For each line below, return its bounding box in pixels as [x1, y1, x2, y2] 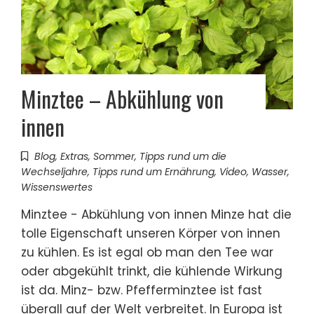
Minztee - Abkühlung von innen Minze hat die [21, 205, 292, 223]
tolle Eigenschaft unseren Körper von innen [21, 224, 280, 242]
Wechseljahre [21, 164, 88, 179]
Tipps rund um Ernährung [93, 164, 214, 179]
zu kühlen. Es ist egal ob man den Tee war [21, 243, 273, 261]
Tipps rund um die [139, 149, 226, 163]
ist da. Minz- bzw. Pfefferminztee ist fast [21, 281, 262, 299]
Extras [60, 149, 88, 163]
